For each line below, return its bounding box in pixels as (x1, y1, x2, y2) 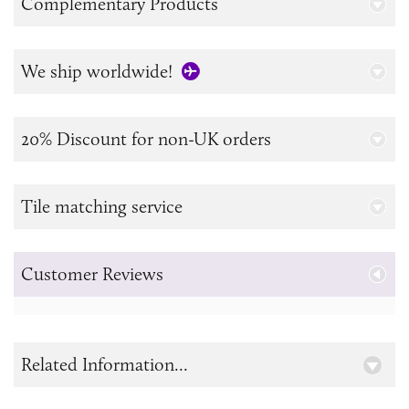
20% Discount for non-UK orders (21, 128, 271, 151)
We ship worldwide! (21, 60, 173, 83)
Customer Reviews (21, 263, 163, 286)
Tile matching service (21, 195, 183, 218)
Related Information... (21, 353, 188, 376)
